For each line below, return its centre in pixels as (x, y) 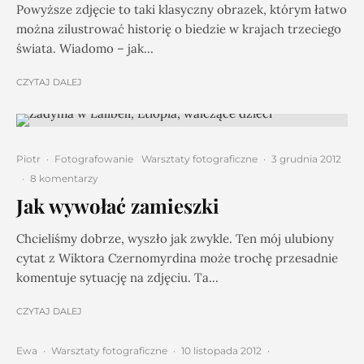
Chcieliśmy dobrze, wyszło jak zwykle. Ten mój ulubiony (175, 238)
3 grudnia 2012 (306, 159)
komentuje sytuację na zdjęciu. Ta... (117, 277)
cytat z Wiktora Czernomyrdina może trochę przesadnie (177, 258)
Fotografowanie (94, 159)
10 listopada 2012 (221, 351)
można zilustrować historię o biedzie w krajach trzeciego (179, 29)
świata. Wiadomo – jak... (85, 48)
